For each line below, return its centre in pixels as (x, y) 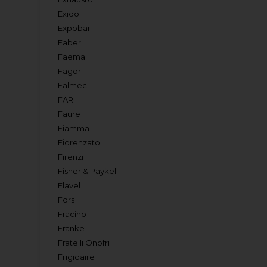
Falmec (73, 85)
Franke (72, 228)
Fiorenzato (79, 142)
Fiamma (74, 128)
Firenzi (71, 157)
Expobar (74, 28)
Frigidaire (77, 257)
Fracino (72, 214)
